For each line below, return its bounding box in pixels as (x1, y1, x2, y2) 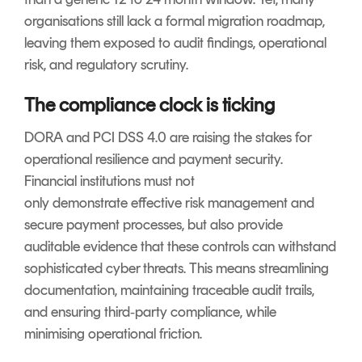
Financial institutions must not (24, 172, 195, 191)
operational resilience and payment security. (24, 150, 283, 169)
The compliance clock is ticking (24, 93, 279, 117)
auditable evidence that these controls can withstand (24, 238, 336, 256)
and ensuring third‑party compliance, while (24, 303, 276, 322)
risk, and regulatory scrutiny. (24, 56, 188, 74)
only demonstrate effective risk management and (24, 194, 314, 213)
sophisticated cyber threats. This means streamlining (24, 259, 329, 278)
